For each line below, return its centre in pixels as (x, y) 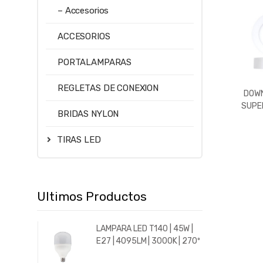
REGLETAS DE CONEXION (108, 88)
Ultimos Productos (92, 196)
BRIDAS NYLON (88, 114)
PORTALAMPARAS (95, 62)
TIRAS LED (79, 139)
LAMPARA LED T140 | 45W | (145, 229)
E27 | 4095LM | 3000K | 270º (148, 241)
